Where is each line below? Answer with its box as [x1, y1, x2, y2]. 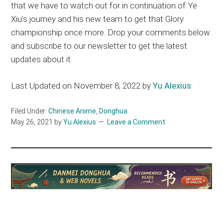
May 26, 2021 [11, 118, 53, 126]
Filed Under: [11, 107, 49, 115]
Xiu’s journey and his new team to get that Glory [11, 14, 184, 24]
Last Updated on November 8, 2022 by [11, 81, 153, 91]
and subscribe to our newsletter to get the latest [11, 41, 188, 51]
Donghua [99, 107, 128, 115]
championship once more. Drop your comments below [11, 27, 211, 38]
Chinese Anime [48, 107, 97, 115]
